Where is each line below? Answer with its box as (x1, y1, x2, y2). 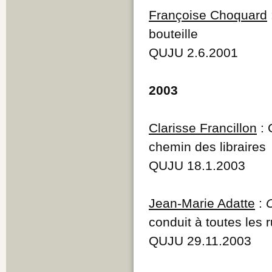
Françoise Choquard (149, 7, 267, 22)
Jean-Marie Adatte (149, 195, 255, 210)
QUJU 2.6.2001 (149, 45, 238, 59)
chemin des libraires (149, 139, 266, 154)
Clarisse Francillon (149, 120, 257, 135)
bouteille (149, 26, 198, 41)
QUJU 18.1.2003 (149, 158, 245, 172)
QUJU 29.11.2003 (149, 233, 251, 248)
